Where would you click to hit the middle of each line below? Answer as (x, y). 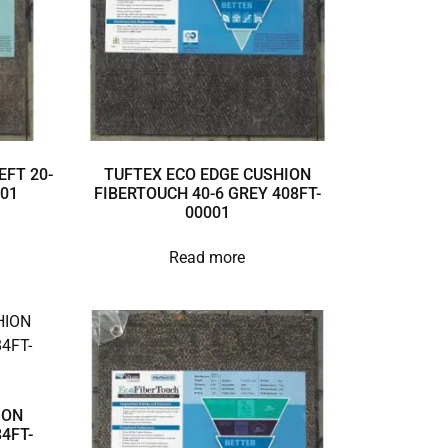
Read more (207, 257)
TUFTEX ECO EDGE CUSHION (207, 174)
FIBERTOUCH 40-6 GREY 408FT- (207, 193)
